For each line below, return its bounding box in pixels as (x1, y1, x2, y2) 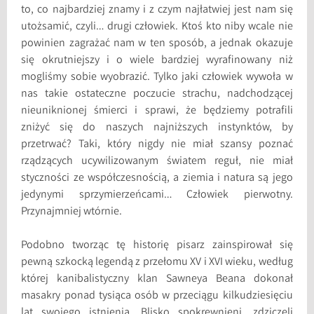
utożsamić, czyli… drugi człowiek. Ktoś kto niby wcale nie (21, 18, 293, 35)
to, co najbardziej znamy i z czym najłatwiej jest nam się (21, 1, 293, 18)
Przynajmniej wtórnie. (21, 203, 123, 220)
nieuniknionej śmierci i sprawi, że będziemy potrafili (21, 102, 293, 119)
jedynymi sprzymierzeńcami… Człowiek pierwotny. (21, 186, 293, 203)
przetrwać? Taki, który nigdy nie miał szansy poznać (21, 136, 293, 153)
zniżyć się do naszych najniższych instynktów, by (21, 119, 293, 136)
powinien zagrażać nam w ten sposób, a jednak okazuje (21, 35, 293, 52)
